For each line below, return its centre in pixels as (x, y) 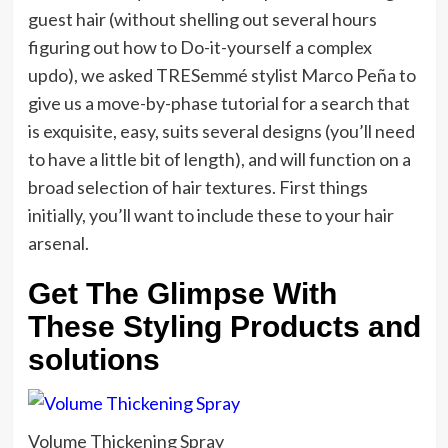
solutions (93, 360)
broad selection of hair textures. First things (197, 187)
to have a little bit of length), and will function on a (219, 159)
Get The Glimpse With (182, 294)
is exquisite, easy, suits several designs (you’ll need (221, 131)
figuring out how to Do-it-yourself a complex (199, 47)
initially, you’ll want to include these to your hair (210, 215)
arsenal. (58, 243)
